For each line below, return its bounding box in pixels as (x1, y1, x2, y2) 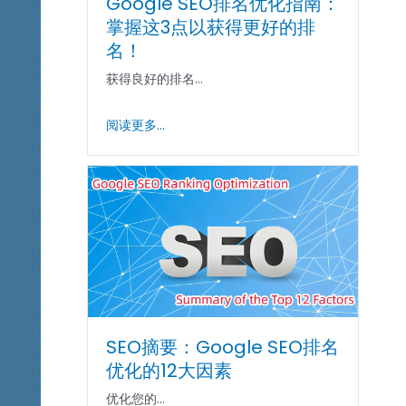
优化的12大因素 (106, 358, 233, 384)
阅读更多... (106, 115, 166, 134)
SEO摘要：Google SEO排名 (106, 334, 340, 361)
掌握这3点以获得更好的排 (106, 14, 316, 41)
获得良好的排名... (106, 70, 204, 89)
